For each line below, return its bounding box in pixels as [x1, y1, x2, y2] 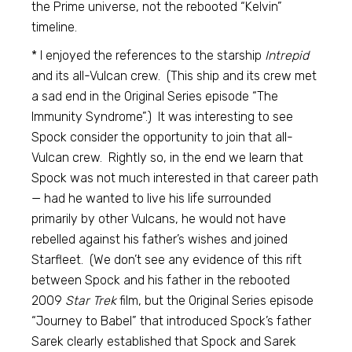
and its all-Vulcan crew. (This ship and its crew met [31, 68, 317, 83]
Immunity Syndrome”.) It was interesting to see [31, 109, 294, 124]
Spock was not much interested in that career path [31, 170, 319, 185]
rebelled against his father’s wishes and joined [31, 232, 288, 247]
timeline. [31, 20, 78, 35]
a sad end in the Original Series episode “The [31, 89, 279, 104]
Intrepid [265, 48, 310, 63]
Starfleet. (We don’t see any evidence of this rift [31, 252, 302, 267]
